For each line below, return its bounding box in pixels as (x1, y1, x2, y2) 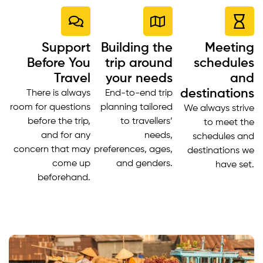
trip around (104, 57, 173, 70)
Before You (27, 57, 91, 70)
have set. (215, 160, 254, 170)
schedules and (192, 132, 254, 142)
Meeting (204, 42, 254, 55)
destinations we (187, 146, 254, 156)
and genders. (116, 159, 173, 169)
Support (42, 42, 91, 55)
